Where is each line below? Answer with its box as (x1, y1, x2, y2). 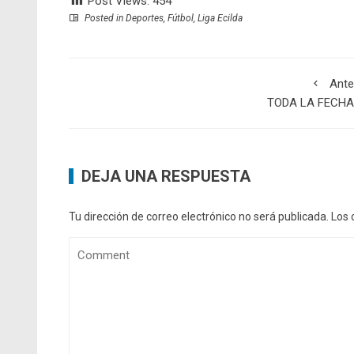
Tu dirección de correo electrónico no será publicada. (69, 210, 329, 224)
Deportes (126, 13, 164, 24)
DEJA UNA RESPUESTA (81, 167, 250, 186)
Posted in (82, 13, 126, 24)
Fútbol (168, 13, 194, 24)
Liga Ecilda (198, 13, 243, 24)
